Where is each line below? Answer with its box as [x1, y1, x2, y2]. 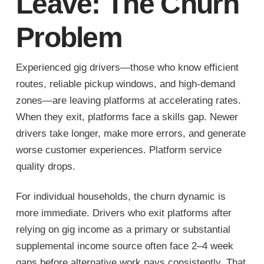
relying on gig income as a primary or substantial [15, 223, 230, 235]
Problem [15, 21, 123, 53]
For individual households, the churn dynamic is [15, 190, 226, 202]
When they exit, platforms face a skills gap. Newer [15, 111, 238, 123]
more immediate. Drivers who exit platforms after [15, 207, 232, 219]
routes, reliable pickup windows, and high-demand [15, 78, 235, 90]
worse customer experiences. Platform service [15, 144, 222, 156]
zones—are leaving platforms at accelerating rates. [15, 95, 241, 107]
